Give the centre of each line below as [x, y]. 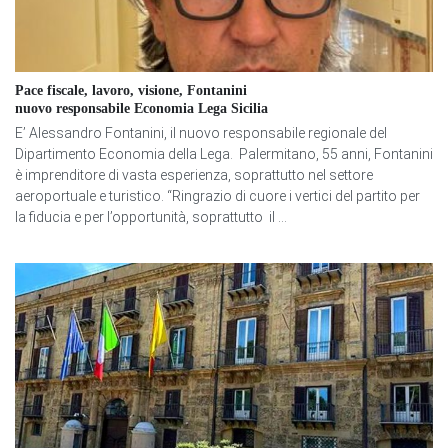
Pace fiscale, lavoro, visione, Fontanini [131, 91]
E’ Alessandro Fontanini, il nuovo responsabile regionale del [201, 133]
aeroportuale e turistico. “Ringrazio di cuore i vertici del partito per [217, 196]
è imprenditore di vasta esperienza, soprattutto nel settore [194, 175]
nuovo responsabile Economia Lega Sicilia [141, 109]
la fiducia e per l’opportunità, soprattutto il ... [151, 217]
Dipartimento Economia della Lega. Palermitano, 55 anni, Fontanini [224, 154]
